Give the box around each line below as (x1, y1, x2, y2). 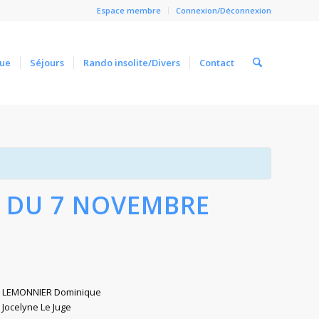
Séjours (29, 56, 64, 69)
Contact (199, 56, 234, 69)
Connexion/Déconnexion (176, 5, 271, 16)
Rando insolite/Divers (83, 56, 180, 69)
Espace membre (97, 5, 161, 16)
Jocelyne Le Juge (2, 300, 72, 313)
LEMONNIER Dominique (2, 286, 102, 298)
